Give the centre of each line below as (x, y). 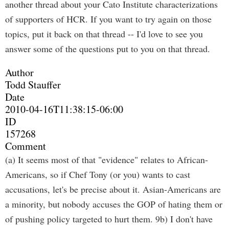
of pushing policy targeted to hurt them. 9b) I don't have (109, 219)
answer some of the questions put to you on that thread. (108, 49)
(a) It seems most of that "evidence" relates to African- (107, 159)
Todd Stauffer (33, 85)
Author (19, 72)
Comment (26, 146)
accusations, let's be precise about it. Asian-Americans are (113, 189)
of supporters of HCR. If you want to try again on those (108, 19)
